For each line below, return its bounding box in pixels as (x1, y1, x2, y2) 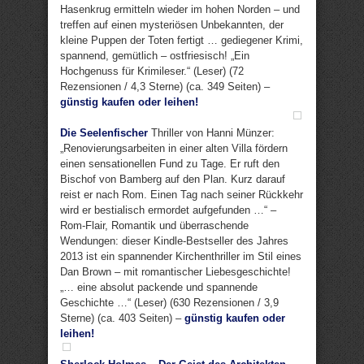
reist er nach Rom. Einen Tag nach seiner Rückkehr (60, 188, 303, 201)
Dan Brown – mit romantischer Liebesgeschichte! (60, 266, 291, 278)
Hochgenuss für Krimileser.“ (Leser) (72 (60, 65, 244, 77)
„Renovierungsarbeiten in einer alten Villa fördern (60, 142, 288, 154)
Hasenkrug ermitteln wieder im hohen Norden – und (60, 3, 300, 15)
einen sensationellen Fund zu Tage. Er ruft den (60, 158, 279, 170)
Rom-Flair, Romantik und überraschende (60, 219, 249, 232)
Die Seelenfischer (60, 127, 148, 139)
